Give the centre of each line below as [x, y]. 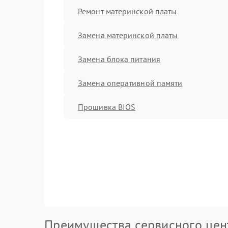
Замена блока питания [119, 59]
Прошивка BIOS [107, 107]
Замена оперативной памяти [130, 83]
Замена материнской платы [128, 35]
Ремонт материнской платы [127, 11]
